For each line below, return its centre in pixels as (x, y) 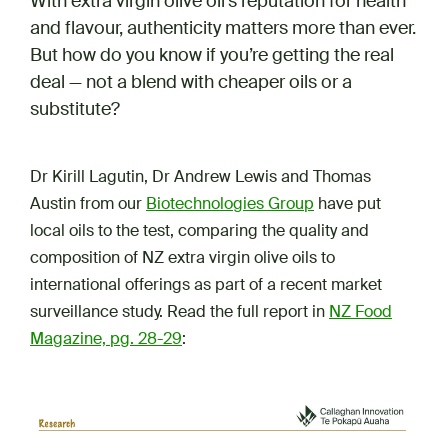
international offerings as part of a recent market (206, 285)
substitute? (75, 109)
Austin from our (88, 204)
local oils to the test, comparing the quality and (199, 231)
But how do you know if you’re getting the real (212, 55)
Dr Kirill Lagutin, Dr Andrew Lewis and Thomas (200, 177)
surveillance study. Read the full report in (179, 312)
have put (347, 204)
